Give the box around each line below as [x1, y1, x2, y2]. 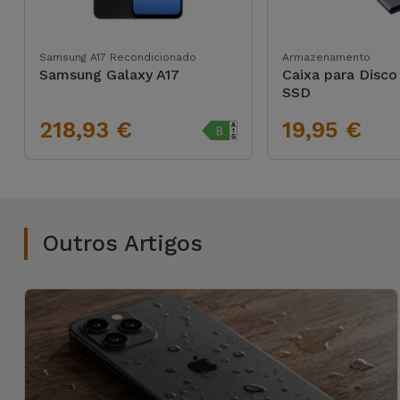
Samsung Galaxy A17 [38, 66, 179, 83]
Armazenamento [281, 51, 371, 63]
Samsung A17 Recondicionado [38, 51, 196, 63]
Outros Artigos [41, 230, 203, 256]
